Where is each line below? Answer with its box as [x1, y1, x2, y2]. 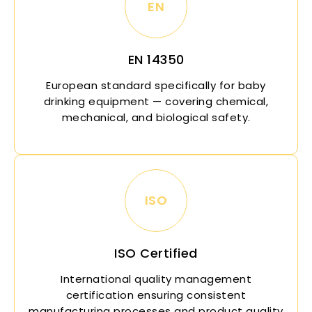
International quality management [61, 271, 251, 286]
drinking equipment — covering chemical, [43, 93, 269, 109]
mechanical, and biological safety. [61, 109, 251, 125]
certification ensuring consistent [65, 287, 247, 302]
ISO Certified [114, 244, 198, 262]
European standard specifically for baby [46, 77, 266, 93]
